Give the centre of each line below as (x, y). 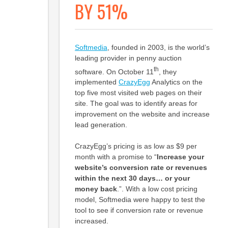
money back (96, 189)
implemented (96, 82)
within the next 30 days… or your (132, 178)
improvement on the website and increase (142, 114)
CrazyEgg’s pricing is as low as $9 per (136, 146)
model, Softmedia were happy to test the (140, 200)
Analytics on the (176, 82)
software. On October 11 (114, 72)
